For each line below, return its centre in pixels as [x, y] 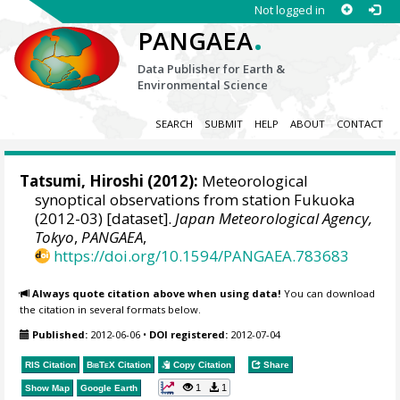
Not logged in [289, 10]
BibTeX [101, 364]
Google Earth [109, 387]
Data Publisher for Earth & [212, 69]
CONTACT [359, 124]
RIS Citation [51, 364]
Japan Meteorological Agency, [274, 219]
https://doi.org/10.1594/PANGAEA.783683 [202, 256]
